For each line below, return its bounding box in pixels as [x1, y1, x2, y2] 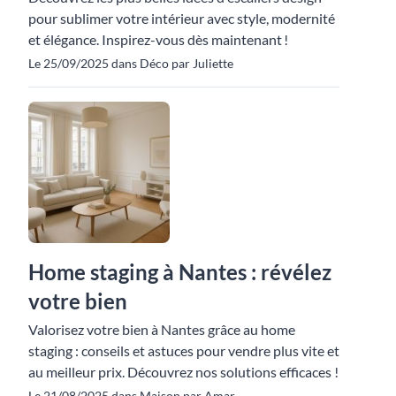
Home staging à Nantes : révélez [28, 259, 331, 285]
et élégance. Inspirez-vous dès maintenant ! [28, 31, 288, 48]
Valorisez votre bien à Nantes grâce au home [28, 321, 295, 338]
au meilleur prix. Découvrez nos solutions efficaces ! [28, 363, 339, 380]
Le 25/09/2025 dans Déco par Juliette [28, 56, 233, 71]
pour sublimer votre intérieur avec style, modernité [28, 10, 335, 27]
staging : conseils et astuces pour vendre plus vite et [28, 342, 339, 359]
